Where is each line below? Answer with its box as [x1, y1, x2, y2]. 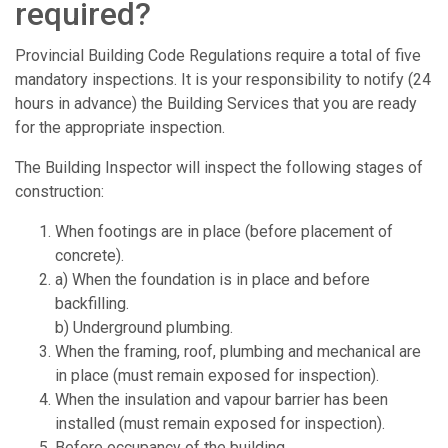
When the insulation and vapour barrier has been [55, 390, 388, 410]
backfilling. [55, 294, 129, 314]
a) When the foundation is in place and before [55, 270, 370, 290]
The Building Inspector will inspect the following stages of [15, 158, 423, 178]
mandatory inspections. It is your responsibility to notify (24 [15, 70, 431, 90]
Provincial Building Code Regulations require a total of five [15, 46, 421, 66]
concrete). [55, 246, 124, 266]
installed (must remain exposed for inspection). [55, 414, 385, 434]
